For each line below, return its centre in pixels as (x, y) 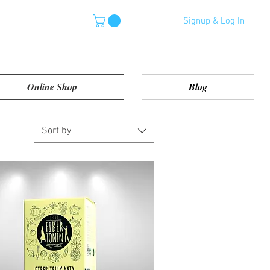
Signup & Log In (214, 21)
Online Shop (52, 87)
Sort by (56, 131)
